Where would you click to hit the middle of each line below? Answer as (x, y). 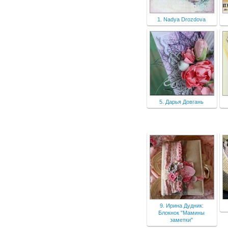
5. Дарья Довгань (181, 102)
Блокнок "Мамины (181, 213)
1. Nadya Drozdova (181, 20)
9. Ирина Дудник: (181, 206)
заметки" (181, 220)
